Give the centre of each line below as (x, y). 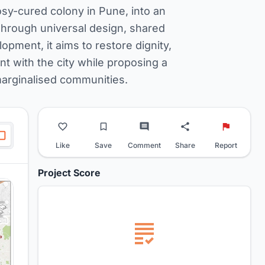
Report (226, 146)
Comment (144, 146)
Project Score (69, 173)
